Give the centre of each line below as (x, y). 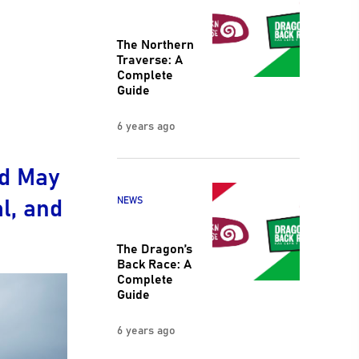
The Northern (155, 44)
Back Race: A (154, 262)
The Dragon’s (154, 247)
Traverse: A (149, 59)
